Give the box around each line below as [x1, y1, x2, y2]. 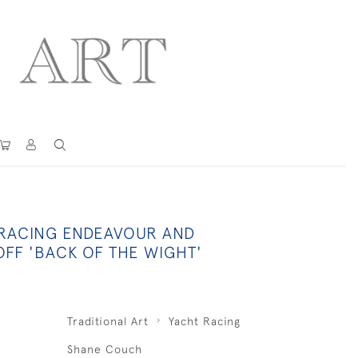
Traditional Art [66, 315, 149, 328]
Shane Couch [66, 343, 142, 356]
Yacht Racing [168, 315, 241, 328]
